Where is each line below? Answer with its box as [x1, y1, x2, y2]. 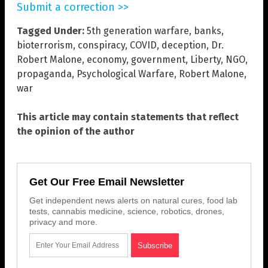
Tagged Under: [17, 25, 84, 36]
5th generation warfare [87, 25, 189, 36]
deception [162, 39, 206, 51]
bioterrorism [17, 39, 73, 51]
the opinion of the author [17, 125, 135, 137]
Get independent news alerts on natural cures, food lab [29, 195, 237, 205]
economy [87, 53, 126, 65]
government [131, 53, 185, 65]
